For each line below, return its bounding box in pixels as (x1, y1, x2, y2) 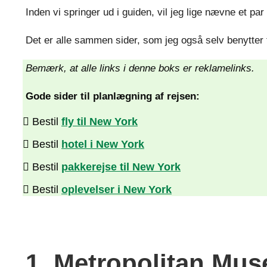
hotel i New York (61, 138, 144, 151)
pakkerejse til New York (61, 161, 181, 173)
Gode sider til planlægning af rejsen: (26, 91, 200, 103)
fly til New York (61, 116, 138, 128)
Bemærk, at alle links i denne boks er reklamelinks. (26, 63, 254, 74)
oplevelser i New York (61, 184, 172, 196)
